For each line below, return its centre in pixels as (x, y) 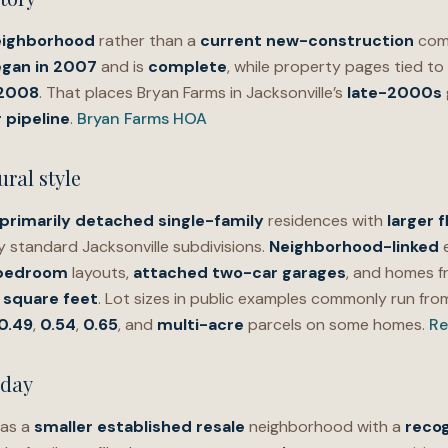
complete (187, 66)
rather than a (147, 40)
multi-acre (200, 324)
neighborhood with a (325, 426)
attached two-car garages (239, 272)
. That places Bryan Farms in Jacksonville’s (193, 92)
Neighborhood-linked (354, 246)
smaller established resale (139, 426)
